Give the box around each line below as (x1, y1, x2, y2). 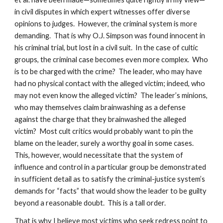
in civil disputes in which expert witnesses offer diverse (14, 7, 191, 16)
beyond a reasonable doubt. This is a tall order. (14, 199, 166, 207)
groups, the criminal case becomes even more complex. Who (14, 55, 209, 64)
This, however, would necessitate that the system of (14, 151, 184, 159)
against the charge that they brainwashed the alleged (14, 115, 187, 123)
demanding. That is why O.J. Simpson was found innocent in (14, 31, 206, 40)
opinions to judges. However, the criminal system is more (14, 19, 198, 28)
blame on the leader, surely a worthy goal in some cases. (14, 139, 196, 147)
